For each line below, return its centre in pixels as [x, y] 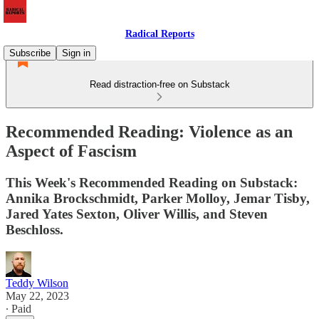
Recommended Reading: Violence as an [149, 131]
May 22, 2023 [37, 296]
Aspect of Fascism [71, 151]
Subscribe [30, 53]
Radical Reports [159, 34]
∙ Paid [19, 308]
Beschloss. [35, 229]
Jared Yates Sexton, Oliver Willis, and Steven [137, 214]
